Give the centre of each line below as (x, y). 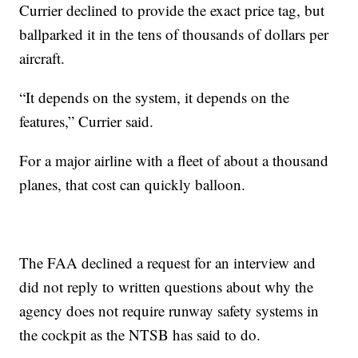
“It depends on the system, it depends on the (155, 97)
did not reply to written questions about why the (167, 286)
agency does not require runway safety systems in (169, 310)
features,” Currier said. (87, 121)
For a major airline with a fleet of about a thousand (174, 160)
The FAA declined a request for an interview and (168, 262)
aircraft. (42, 58)
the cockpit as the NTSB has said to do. (140, 334)
